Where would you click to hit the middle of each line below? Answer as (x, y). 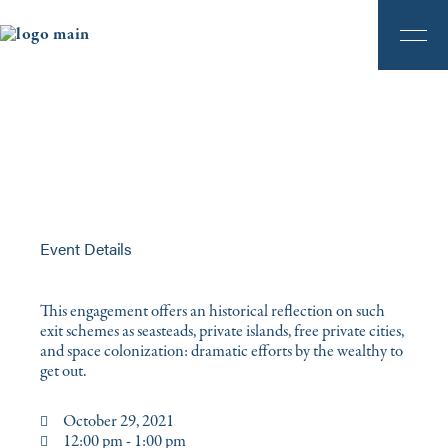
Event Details (86, 248)
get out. (63, 371)
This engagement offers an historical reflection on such (213, 311)
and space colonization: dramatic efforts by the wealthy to (222, 351)
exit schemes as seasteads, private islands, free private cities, (222, 331)
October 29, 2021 (118, 421)
